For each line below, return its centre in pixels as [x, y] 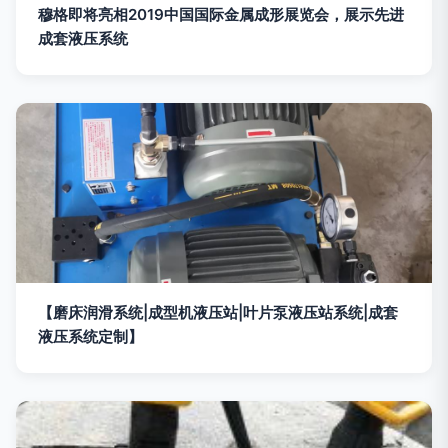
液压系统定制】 [90, 337]
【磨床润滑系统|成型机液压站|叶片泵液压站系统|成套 [218, 313]
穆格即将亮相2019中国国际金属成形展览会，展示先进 [221, 15]
